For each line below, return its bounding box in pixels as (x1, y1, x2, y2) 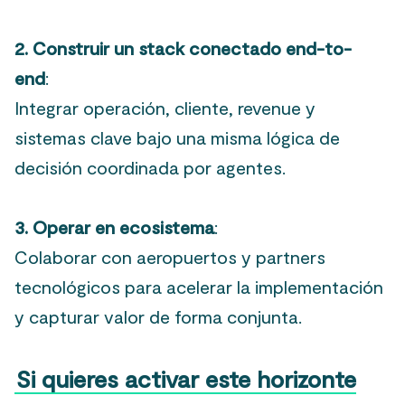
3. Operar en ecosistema (14, 216, 214, 239)
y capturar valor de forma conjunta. (14, 306, 302, 328)
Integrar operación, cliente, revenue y (14, 97, 316, 119)
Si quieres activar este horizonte (16, 364, 356, 393)
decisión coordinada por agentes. (14, 156, 286, 179)
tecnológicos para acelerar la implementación (14, 276, 383, 298)
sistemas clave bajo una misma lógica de (14, 127, 340, 149)
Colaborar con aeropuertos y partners (14, 246, 325, 268)
